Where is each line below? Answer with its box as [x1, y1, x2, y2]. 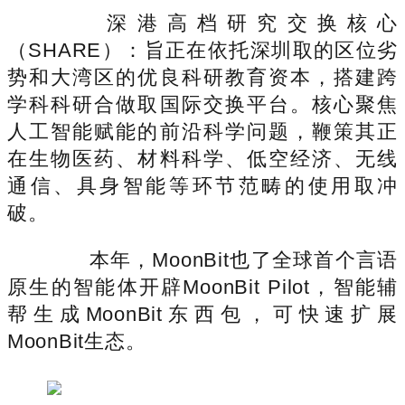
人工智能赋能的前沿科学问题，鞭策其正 [7, 119, 398, 143]
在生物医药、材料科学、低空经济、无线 [7, 146, 398, 170]
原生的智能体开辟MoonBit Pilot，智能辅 [7, 275, 398, 298]
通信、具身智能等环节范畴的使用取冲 [7, 174, 398, 197]
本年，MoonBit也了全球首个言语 [47, 248, 398, 271]
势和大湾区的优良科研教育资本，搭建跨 [7, 65, 398, 89]
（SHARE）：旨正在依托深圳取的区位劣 [7, 38, 398, 61]
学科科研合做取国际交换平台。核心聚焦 [7, 92, 398, 116]
